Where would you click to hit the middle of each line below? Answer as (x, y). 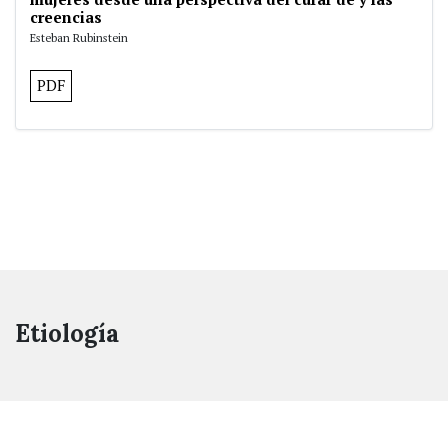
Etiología (67, 333)
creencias (66, 17)
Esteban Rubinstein (79, 37)
